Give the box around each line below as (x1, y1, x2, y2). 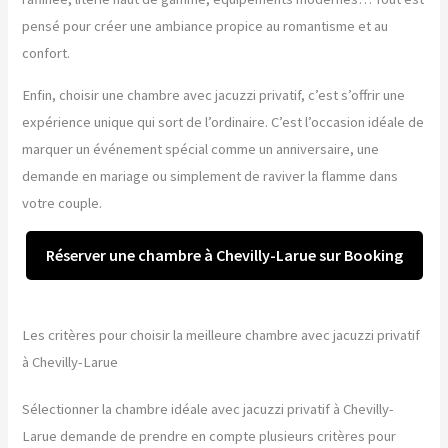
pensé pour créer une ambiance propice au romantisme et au (22, 17, 389, 36)
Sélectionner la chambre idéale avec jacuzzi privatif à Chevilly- (22, 400, 395, 419)
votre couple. (22, 193, 103, 212)
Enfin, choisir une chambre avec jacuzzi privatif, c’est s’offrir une (22, 85, 406, 104)
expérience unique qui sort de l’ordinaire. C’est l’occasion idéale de (22, 112, 425, 131)
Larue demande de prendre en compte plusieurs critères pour (22, 427, 397, 446)
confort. (22, 44, 71, 63)
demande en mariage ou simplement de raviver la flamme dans (22, 166, 399, 185)
